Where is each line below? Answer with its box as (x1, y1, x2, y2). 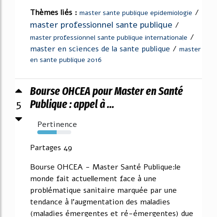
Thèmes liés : (30, 7, 79, 18)
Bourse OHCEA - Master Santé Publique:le (30, 162, 181, 172)
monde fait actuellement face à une (30, 173, 156, 184)
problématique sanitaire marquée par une (30, 185, 177, 196)
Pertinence (37, 119, 77, 130)
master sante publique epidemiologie (79, 8, 192, 17)
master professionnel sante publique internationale (30, 33, 187, 42)
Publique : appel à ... (30, 97, 114, 111)
